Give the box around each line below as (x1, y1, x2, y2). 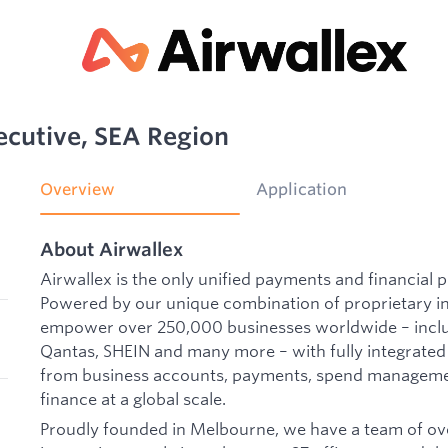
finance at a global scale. (40, 388, 226, 410)
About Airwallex (40, 237, 183, 260)
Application (256, 179, 347, 200)
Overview (40, 179, 115, 200)
